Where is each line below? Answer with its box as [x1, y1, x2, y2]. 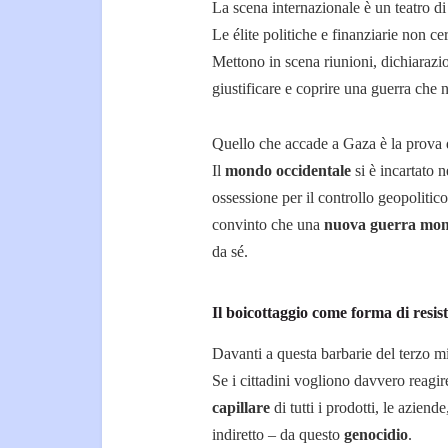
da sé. [212, 242, 248, 260]
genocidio [344, 426, 408, 444]
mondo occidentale [225, 161, 351, 179]
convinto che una [212, 215, 324, 233]
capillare [212, 399, 270, 417]
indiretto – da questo [212, 426, 344, 444]
